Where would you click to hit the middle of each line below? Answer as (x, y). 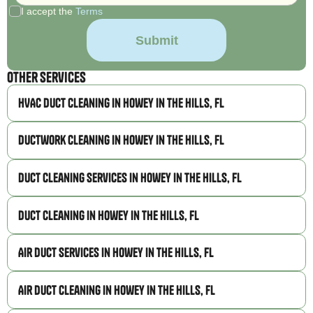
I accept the (48, 11)
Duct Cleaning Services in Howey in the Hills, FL (130, 177)
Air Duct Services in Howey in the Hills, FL (116, 253)
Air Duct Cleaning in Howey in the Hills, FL (117, 290)
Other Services (47, 77)
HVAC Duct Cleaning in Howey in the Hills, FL (122, 103)
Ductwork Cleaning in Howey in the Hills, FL (122, 140)
